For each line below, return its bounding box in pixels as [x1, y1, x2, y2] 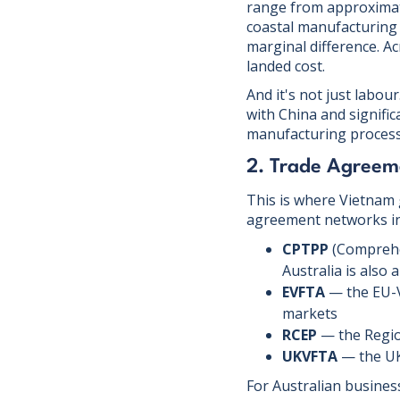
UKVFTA [282, 346, 337, 367]
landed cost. [246, 56, 325, 77]
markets [282, 304, 337, 324]
